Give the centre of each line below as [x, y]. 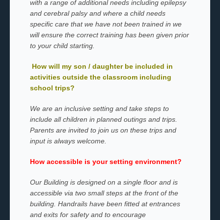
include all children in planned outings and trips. [103, 119]
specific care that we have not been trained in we [106, 24]
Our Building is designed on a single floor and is [104, 182]
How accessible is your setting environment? [106, 162]
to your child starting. [62, 46]
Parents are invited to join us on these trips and [103, 130]
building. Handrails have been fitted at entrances [105, 204]
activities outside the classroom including [100, 77]
